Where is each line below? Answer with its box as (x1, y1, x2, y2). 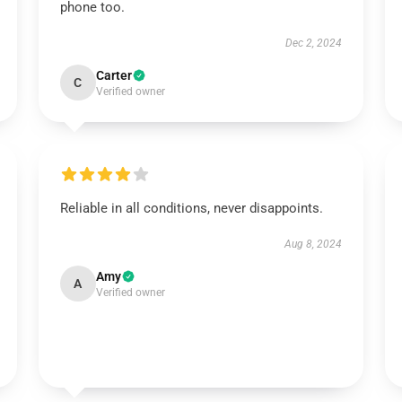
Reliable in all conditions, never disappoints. (59, 200, 323, 216)
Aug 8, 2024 (284, 238, 343, 250)
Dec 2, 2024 (285, 37, 343, 49)
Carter (95, 68, 132, 83)
